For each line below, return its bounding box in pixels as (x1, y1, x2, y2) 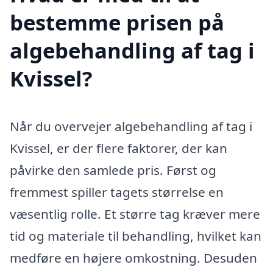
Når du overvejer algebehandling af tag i (10, 118, 252, 135)
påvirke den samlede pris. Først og (10, 161, 216, 179)
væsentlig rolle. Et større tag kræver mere (10, 205, 260, 223)
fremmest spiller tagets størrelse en (10, 183, 224, 201)
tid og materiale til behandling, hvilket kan (10, 227, 261, 245)
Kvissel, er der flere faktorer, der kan (10, 140, 227, 157)
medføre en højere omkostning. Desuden (10, 249, 257, 267)
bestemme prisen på (10, 8, 224, 37)
